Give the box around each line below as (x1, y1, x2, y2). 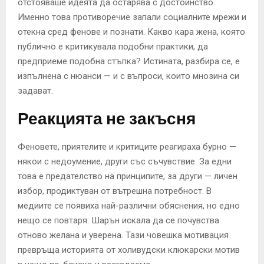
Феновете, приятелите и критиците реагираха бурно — (18, 141, 236, 152)
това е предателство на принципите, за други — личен (18, 170, 237, 181)
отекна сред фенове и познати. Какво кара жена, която (18, 26, 245, 37)
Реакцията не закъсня (18, 108, 196, 128)
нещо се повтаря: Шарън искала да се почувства (18, 214, 219, 226)
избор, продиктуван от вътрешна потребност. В (18, 185, 212, 196)
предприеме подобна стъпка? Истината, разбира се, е (18, 55, 240, 67)
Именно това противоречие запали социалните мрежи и (18, 11, 246, 22)
